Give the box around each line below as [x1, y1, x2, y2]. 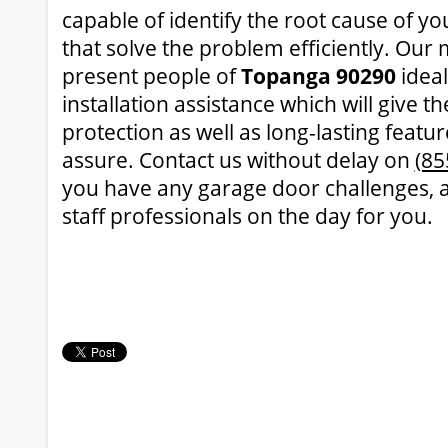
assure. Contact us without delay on [61, 146, 415, 174]
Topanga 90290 [240, 62, 396, 90]
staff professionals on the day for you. [61, 202, 433, 230]
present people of [61, 62, 241, 90]
